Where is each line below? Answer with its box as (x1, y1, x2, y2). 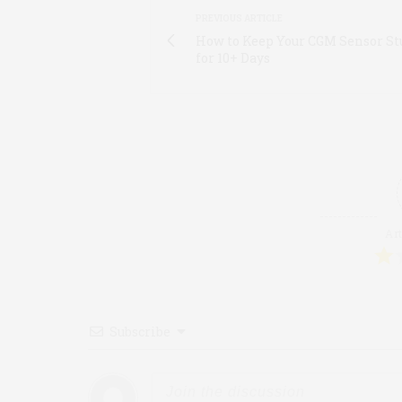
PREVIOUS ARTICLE (196, 12, 283, 24)
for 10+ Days (196, 48, 270, 66)
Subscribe (109, 322, 170, 340)
